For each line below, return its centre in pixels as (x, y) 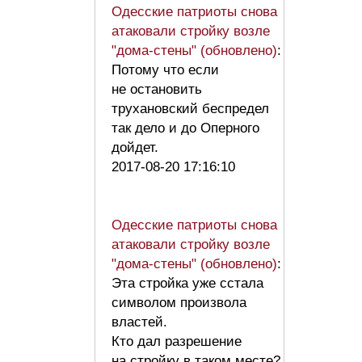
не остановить (157, 89)
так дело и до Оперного (185, 128)
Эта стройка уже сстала (187, 283)
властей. (139, 322)
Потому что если (165, 69)
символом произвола (179, 302)
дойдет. (139, 147)
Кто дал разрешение (177, 341)
